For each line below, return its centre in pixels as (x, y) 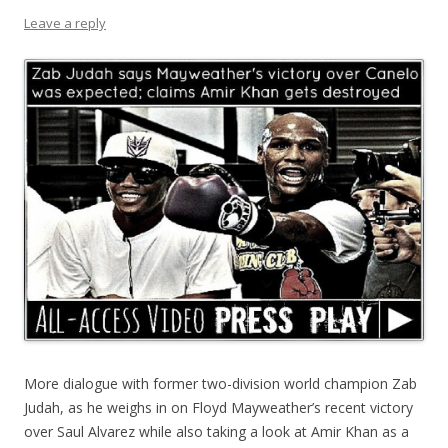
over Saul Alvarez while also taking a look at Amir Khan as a (216, 432)
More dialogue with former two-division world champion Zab (220, 384)
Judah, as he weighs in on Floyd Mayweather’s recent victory (218, 408)
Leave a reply (65, 23)
